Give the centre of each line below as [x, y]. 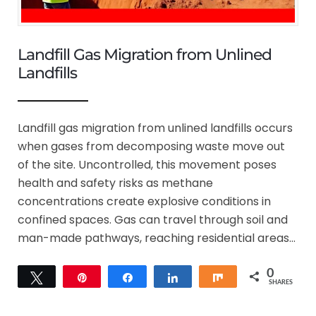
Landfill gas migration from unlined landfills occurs [155, 128]
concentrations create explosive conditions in [144, 201]
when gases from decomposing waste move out [151, 146]
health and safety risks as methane [115, 183]
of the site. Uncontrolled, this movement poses [147, 164]
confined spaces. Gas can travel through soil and [153, 219]
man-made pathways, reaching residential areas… [157, 238]
